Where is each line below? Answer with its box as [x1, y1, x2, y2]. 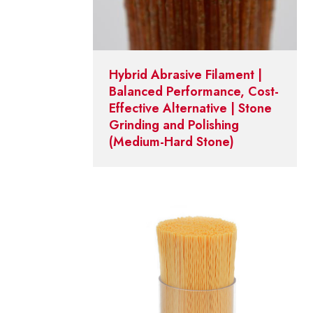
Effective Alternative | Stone [109, 99, 272, 118]
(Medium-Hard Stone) [109, 133, 235, 152]
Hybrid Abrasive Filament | [109, 66, 263, 85]
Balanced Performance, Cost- [109, 82, 279, 101]
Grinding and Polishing [109, 116, 240, 135]
